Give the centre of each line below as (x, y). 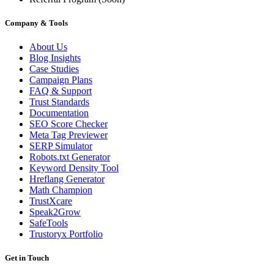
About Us (48, 47)
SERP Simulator (61, 146)
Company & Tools (36, 23)
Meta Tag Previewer (68, 135)
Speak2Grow (55, 212)
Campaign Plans (61, 80)
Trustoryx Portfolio (66, 234)
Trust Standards (59, 102)
